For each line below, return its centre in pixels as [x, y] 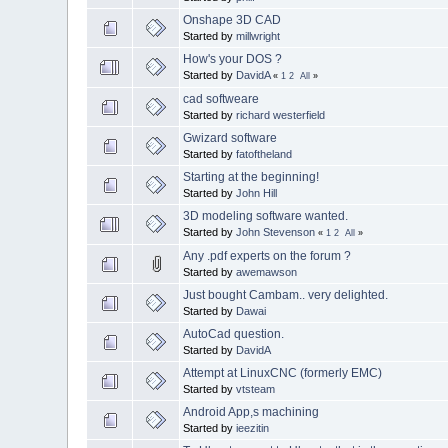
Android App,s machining [251, 411]
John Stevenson [276, 231]
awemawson [267, 271]
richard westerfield [281, 114]
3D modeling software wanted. [266, 215]
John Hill [257, 192]
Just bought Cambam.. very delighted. [286, 294]
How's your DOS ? [233, 58]
